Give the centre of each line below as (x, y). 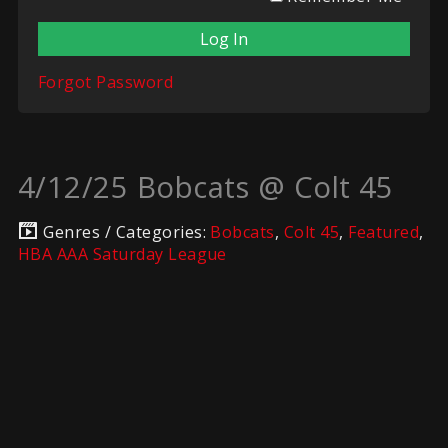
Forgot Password (105, 82)
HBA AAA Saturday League (122, 254)
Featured (384, 232)
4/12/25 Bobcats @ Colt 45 (205, 187)
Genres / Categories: (127, 232)
